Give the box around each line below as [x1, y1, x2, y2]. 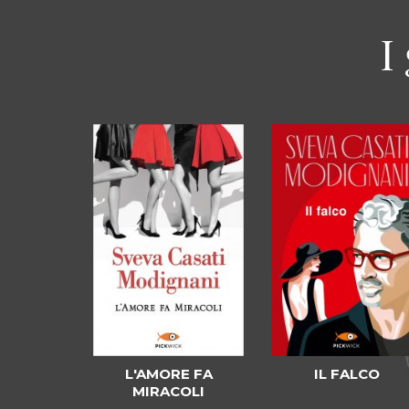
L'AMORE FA [124, 365, 213, 383]
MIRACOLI [132, 383, 204, 401]
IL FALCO [313, 365, 380, 383]
